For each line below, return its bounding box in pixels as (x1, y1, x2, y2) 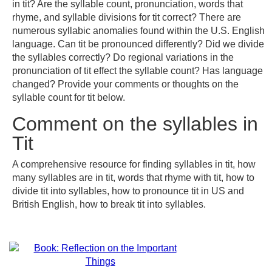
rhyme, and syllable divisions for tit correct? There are (12, 12, 241, 22)
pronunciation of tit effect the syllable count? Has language (12, 66, 263, 76)
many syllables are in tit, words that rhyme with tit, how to (12, 172, 254, 183)
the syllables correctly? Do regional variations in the (12, 52, 234, 63)
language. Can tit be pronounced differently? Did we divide (12, 39, 264, 49)
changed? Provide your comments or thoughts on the (12, 79, 239, 89)
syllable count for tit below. (12, 92, 125, 103)
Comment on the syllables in (12, 113, 258, 135)
